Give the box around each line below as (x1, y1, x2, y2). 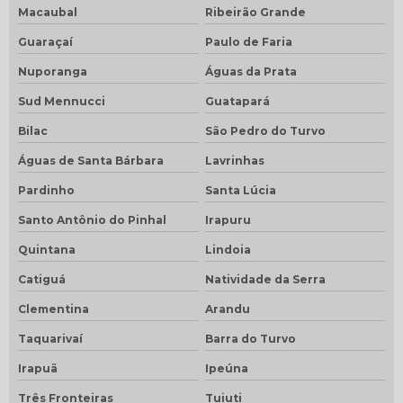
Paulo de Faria (204, 34, 292, 49)
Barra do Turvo (204, 331, 296, 345)
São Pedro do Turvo (204, 123, 326, 138)
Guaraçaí (18, 34, 73, 49)
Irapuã (18, 361, 58, 375)
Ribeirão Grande (204, 4, 306, 19)
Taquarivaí (18, 331, 83, 345)
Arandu (204, 301, 250, 316)
